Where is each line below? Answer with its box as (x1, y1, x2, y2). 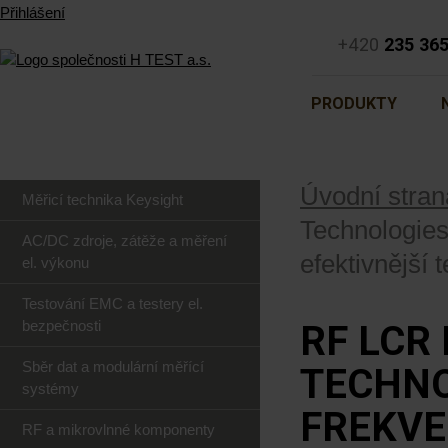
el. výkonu (22, 254, 89, 271)
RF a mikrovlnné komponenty (22, 421, 215, 438)
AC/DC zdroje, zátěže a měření (22, 232, 227, 249)
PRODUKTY (311, 94, 397, 113)
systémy (22, 380, 79, 397)
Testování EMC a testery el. (22, 295, 203, 312)
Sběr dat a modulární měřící (22, 358, 204, 375)
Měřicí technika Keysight (22, 191, 183, 208)
